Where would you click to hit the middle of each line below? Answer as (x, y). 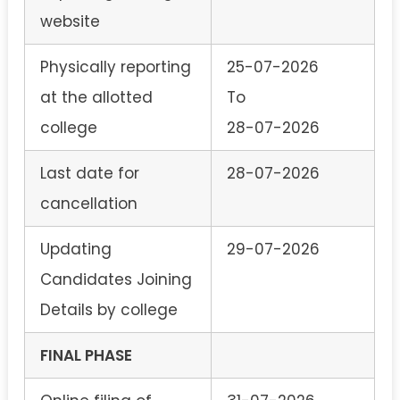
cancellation (89, 203)
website (70, 21)
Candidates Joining (116, 279)
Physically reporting (116, 67)
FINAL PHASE (86, 355)
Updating (76, 249)
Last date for (90, 173)
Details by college (109, 309)
